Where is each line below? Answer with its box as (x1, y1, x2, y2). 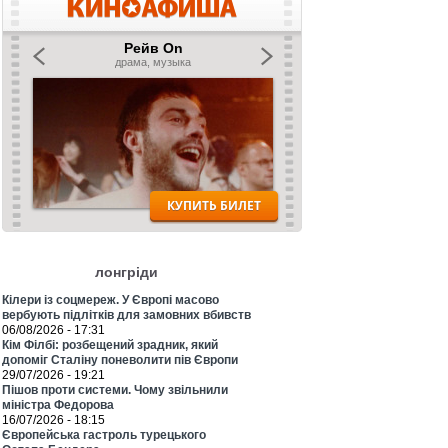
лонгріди (95, 264, 158, 280)
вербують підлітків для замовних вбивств (2, 308, 251, 322)
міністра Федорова (2, 398, 114, 412)
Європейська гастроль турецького (2, 428, 206, 442)
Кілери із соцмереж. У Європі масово (2, 293, 219, 307)
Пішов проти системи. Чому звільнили (2, 383, 228, 397)
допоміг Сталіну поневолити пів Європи (2, 353, 238, 367)
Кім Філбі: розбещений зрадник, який (2, 338, 218, 352)
